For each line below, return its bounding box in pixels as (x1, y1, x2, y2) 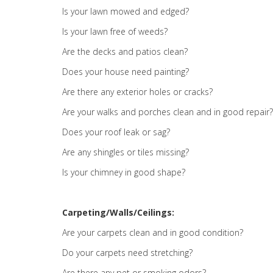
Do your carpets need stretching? (62, 247, 193, 258)
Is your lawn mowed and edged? (62, 5, 189, 17)
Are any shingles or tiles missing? (62, 146, 189, 158)
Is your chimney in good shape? (62, 166, 185, 178)
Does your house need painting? (62, 66, 189, 77)
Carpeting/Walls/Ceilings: (62, 207, 174, 218)
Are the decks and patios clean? (62, 46, 188, 57)
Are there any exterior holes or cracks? (62, 86, 213, 97)
